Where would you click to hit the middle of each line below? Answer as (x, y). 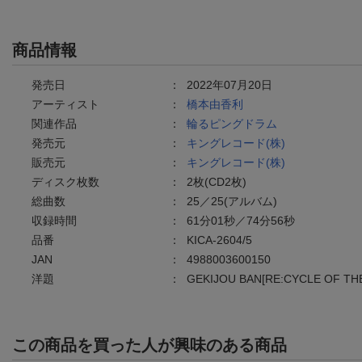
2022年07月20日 (229, 84)
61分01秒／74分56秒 (241, 220)
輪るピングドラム (232, 123)
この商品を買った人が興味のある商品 (149, 345)
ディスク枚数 (65, 181)
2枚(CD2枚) (217, 181)
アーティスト (65, 104)
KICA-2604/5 (219, 240)
